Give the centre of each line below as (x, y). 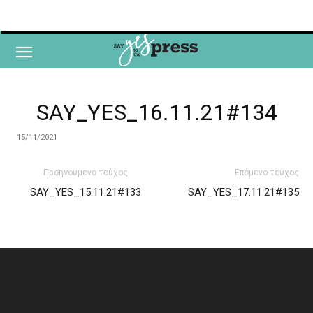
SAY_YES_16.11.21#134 (156, 112)
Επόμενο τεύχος (267, 173)
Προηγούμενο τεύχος (85, 173)
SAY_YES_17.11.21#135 (243, 192)
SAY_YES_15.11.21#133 (85, 192)
